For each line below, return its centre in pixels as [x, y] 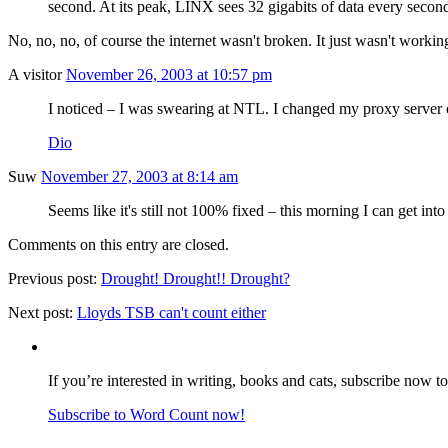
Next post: [42, 312]
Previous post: [54, 278]
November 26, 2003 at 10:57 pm [169, 74]
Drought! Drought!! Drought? [195, 278]
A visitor [35, 74]
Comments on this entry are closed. [118, 244]
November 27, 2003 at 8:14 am [139, 176]
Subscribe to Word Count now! [146, 414]
